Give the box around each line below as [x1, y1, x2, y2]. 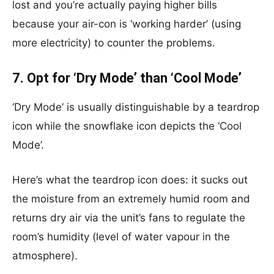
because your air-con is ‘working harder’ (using [12, 18, 241, 30]
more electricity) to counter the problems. [12, 37, 215, 49]
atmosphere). [12, 250, 78, 262]
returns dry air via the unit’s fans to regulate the [12, 212, 245, 224]
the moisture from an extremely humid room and [12, 193, 250, 205]
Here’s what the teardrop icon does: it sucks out [12, 174, 248, 186]
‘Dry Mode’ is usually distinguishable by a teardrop [12, 101, 259, 113]
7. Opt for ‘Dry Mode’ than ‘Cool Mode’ [12, 70, 242, 86]
